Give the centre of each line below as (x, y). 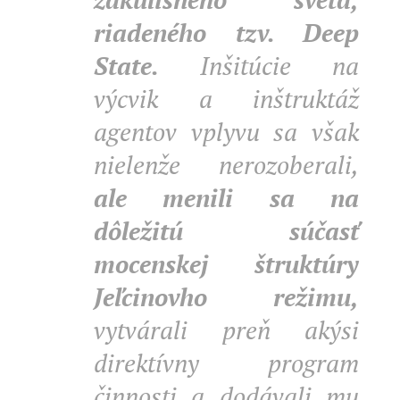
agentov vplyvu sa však (226, 132)
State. (126, 66)
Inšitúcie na (259, 66)
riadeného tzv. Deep (226, 33)
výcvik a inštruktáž (226, 99)
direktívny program (226, 363)
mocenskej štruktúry (226, 264)
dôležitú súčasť (226, 231)
